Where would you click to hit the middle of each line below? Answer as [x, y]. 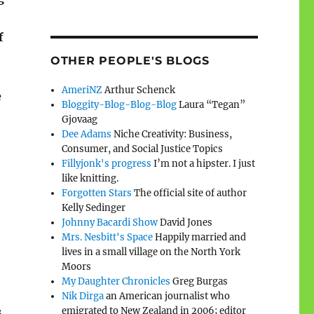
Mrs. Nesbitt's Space [108, 237]
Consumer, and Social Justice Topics [143, 149]
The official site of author [190, 193]
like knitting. [90, 178]
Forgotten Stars [97, 193]
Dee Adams [87, 134]
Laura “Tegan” [211, 104]
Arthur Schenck [139, 90]
